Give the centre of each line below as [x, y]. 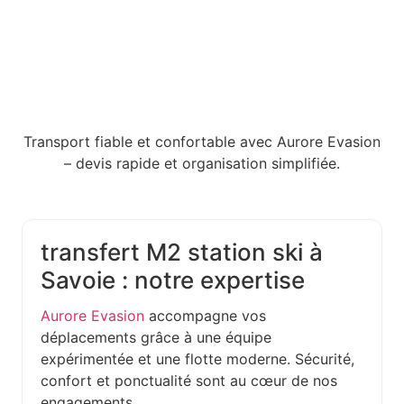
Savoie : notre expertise [173, 280]
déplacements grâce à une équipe [156, 338]
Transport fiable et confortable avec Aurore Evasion [202, 142]
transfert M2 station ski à [182, 252]
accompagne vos [205, 316]
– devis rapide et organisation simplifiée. [202, 164]
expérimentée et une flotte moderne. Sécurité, [197, 359]
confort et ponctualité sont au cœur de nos [189, 381]
